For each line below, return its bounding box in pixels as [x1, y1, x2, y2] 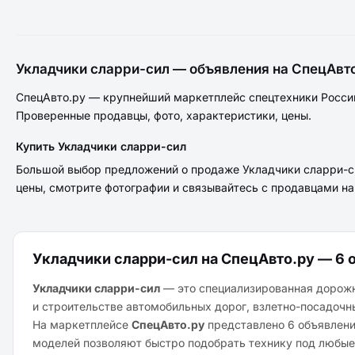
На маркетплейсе [32, 318, 132, 331]
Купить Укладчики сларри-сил [16, 139, 186, 153]
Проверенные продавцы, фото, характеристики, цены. [16, 109, 311, 122]
